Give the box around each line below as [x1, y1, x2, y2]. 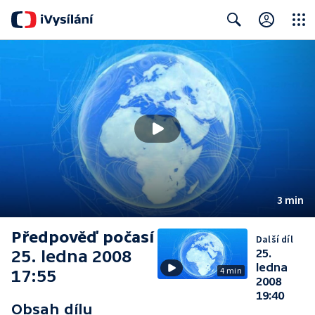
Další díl [256, 233, 293, 245]
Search [215, 41, 246, 54]
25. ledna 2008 [11, 247, 131, 266]
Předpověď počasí [11, 229, 154, 246]
